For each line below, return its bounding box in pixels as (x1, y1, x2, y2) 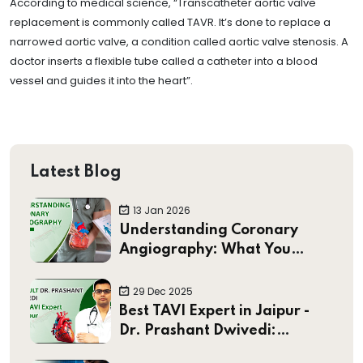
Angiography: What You (119, 241, 291, 257)
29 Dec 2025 (133, 284, 193, 298)
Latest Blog (30, 164, 122, 181)
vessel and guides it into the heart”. (10, 72, 193, 88)
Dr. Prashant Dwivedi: (119, 322, 276, 338)
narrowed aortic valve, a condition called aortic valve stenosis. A (10, 33, 348, 49)
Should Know (119, 261, 212, 276)
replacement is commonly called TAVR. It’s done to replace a (10, 14, 331, 30)
